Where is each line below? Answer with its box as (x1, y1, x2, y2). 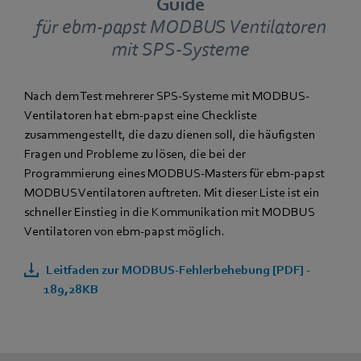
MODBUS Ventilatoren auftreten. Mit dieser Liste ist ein (24, 185, 319, 200)
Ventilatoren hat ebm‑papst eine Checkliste (24, 107, 257, 122)
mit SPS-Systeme (111, 38, 250, 60)
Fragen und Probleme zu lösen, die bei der (24, 146, 246, 161)
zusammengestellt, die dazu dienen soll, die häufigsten (24, 127, 315, 142)
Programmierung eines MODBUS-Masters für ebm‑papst (24, 165, 325, 180)
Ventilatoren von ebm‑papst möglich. (24, 223, 225, 239)
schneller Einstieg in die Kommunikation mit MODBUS (24, 204, 315, 219)
